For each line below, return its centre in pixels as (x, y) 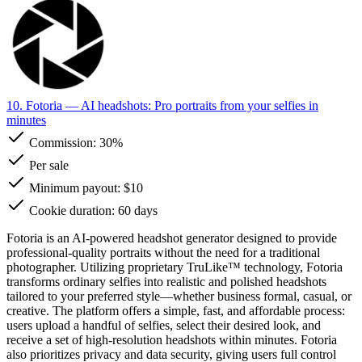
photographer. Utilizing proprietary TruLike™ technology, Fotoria (175, 267)
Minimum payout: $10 (84, 187)
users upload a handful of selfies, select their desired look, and (164, 325)
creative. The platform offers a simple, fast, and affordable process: (176, 310)
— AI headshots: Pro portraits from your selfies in (190, 105)
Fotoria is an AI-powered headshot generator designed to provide (172, 238)
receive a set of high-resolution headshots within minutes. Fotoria (172, 339)
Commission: (63, 142)
